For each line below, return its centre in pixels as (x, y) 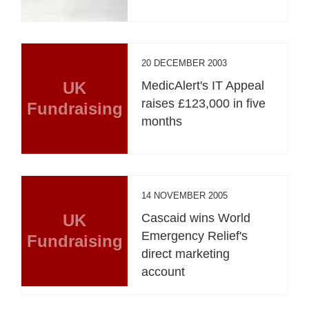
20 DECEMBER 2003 (185, 63)
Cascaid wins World (196, 218)
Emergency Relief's (195, 236)
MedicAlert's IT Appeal (203, 85)
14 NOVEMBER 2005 (185, 195)
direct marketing (186, 253)
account (163, 271)
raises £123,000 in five (204, 103)
